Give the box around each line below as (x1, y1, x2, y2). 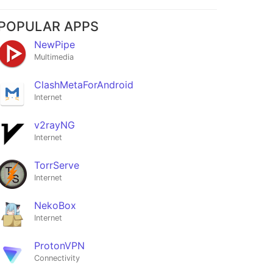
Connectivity (34, 253, 80, 263)
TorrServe (34, 159, 79, 172)
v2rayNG (34, 119, 75, 132)
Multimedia (34, 52, 74, 62)
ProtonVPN (34, 239, 85, 252)
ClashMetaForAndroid (34, 79, 133, 91)
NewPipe (34, 38, 75, 51)
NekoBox (34, 199, 76, 212)
